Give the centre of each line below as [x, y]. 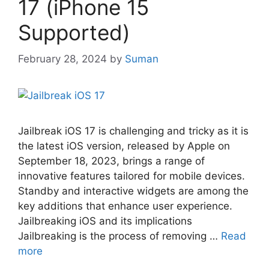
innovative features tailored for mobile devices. [131, 176]
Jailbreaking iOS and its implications [105, 221]
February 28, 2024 [62, 59]
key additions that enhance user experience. [125, 206]
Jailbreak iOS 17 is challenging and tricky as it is [133, 131]
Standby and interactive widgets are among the [133, 191]
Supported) [74, 32]
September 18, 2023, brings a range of [111, 161]
